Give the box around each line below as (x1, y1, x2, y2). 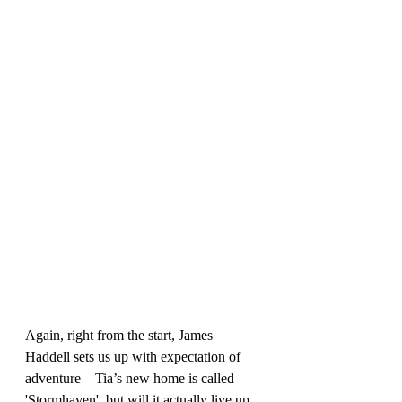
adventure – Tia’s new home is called (25, 370, 238, 386)
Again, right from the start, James (25, 327, 216, 343)
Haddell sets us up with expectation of (25, 348, 244, 364)
